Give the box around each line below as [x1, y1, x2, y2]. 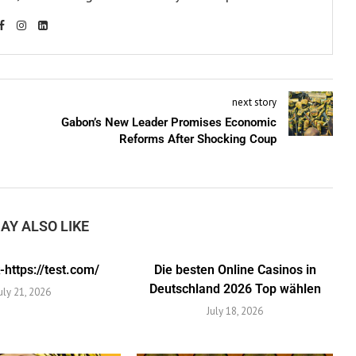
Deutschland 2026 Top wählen [149, 281, 321, 296]
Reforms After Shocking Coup [118, 131, 277, 146]
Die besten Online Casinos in [153, 261, 316, 277]
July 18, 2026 [207, 304, 264, 318]
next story [231, 95, 277, 109]
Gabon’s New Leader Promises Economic [60, 114, 277, 130]
